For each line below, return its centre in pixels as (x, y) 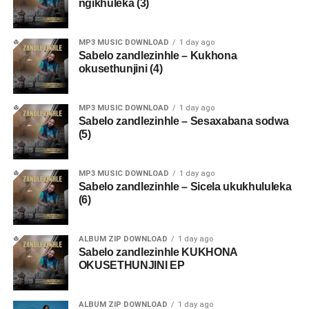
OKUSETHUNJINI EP (131, 265)
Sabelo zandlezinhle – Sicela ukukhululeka (185, 186)
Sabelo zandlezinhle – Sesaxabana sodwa (183, 121)
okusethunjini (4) (120, 68)
